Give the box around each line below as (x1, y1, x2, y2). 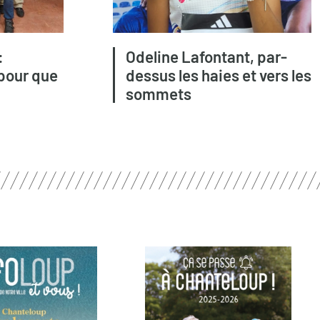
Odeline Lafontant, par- (125, 47, 287, 66)
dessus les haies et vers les (125, 66, 311, 85)
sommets (125, 84, 191, 104)
